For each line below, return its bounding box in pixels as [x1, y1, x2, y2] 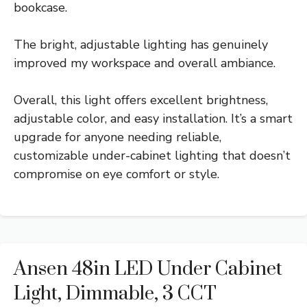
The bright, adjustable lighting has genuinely [14, 36, 268, 53]
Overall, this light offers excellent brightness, [14, 92, 268, 109]
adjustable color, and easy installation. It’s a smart [14, 110, 293, 127]
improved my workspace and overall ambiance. [14, 55, 275, 72]
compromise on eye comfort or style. [14, 166, 219, 183]
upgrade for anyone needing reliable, [14, 129, 221, 146]
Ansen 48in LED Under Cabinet [14, 257, 282, 282]
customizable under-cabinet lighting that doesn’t [14, 147, 291, 164]
